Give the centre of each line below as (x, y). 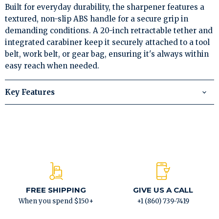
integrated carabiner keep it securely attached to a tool (107, 42)
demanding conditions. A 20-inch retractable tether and (109, 31)
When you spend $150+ (56, 201)
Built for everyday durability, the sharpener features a (105, 7)
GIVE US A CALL (163, 190)
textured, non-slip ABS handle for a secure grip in (97, 19)
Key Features (30, 92)
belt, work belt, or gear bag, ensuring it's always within (107, 54)
